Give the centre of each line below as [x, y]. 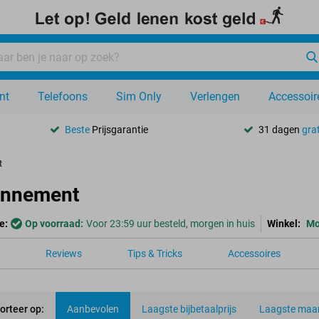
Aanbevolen [93, 309]
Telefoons [63, 96]
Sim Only [139, 96]
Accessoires [254, 253]
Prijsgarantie [119, 129]
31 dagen [280, 129]
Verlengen [215, 96]
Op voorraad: [54, 224]
